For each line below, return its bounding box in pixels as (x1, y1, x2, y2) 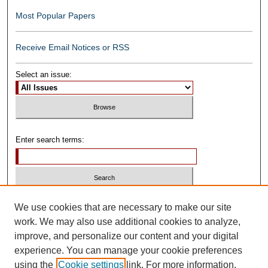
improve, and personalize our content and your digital (14, 231, 239, 241)
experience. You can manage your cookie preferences (14, 245, 242, 255)
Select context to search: (16, 196, 103, 206)
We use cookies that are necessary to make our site (14, 202, 232, 212)
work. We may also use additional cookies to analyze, (14, 217, 240, 227)
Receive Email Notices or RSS (16, 42, 130, 53)
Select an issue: (16, 70, 72, 80)
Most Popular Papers (16, 11, 96, 21)
